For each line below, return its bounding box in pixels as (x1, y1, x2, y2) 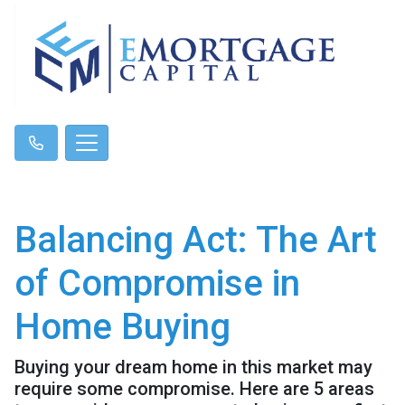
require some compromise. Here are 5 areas (14, 377, 374, 400)
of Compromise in (14, 261, 300, 305)
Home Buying (14, 305, 231, 348)
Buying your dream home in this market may (14, 355, 372, 378)
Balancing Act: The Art (14, 218, 377, 261)
